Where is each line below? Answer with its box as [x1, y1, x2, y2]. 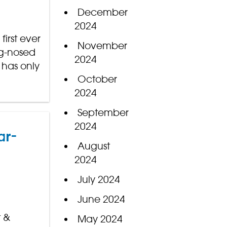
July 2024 [77, 173, 120, 186]
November [77, 40, 127, 52]
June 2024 [77, 193, 125, 206]
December [77, 6, 128, 19]
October [77, 73, 117, 86]
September [77, 106, 129, 119]
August [77, 140, 110, 153]
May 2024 [77, 213, 123, 225]
